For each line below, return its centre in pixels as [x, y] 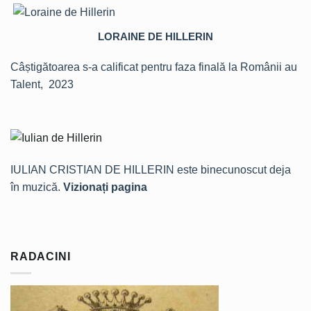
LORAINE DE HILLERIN [155, 36]
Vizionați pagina [105, 187]
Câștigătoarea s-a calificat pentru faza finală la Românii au [154, 67]
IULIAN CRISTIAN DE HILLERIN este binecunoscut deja [151, 169]
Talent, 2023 [42, 84]
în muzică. [37, 187]
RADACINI [41, 256]
